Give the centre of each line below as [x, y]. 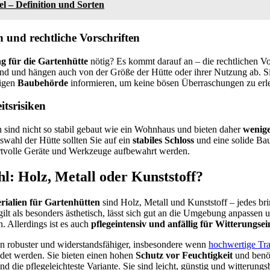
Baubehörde [43, 83]
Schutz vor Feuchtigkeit [184, 255]
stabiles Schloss [163, 140]
